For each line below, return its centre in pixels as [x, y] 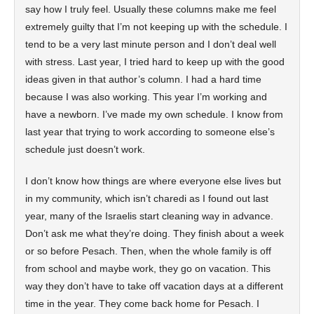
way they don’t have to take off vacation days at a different [154, 286]
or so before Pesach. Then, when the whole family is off [148, 251]
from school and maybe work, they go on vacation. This [148, 268]
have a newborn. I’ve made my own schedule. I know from [154, 114]
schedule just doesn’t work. [85, 149]
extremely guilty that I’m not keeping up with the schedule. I [156, 27]
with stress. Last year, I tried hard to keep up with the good [155, 62]
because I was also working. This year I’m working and [146, 97]
